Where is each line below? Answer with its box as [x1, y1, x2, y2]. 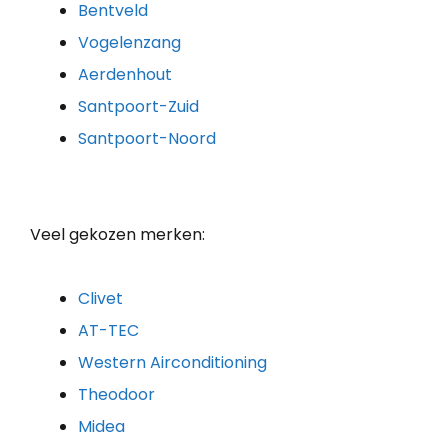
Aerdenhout [78, 62, 172, 86]
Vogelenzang [78, 30, 181, 54]
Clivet [78, 286, 123, 310]
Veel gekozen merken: [30, 222, 205, 246]
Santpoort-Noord [78, 126, 216, 150]
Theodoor [78, 382, 155, 406]
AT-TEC [78, 318, 139, 342]
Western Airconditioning [78, 350, 267, 374]
